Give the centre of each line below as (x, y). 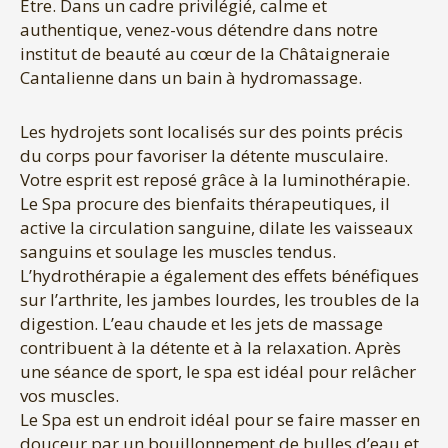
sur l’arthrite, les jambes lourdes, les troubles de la (220, 299)
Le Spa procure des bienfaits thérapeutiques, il (205, 203)
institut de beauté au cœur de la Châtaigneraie (205, 54)
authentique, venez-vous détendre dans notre (199, 30)
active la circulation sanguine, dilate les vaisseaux (216, 227)
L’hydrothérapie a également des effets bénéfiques (219, 275)
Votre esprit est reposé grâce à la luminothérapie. (215, 179)
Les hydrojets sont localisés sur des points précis (211, 131)
